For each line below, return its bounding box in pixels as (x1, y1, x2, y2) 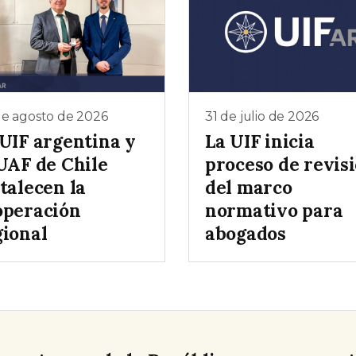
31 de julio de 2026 (205, 108, 319, 124)
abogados (205, 222, 286, 246)
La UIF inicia (205, 130, 315, 153)
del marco (205, 176, 292, 199)
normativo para (205, 199, 343, 222)
